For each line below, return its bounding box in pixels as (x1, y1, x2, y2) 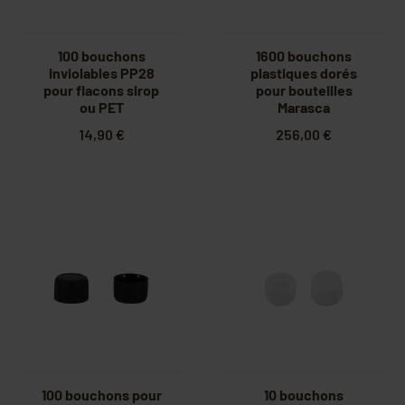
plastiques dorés (250, 64, 357, 82)
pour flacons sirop (43, 81, 159, 99)
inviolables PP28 (48, 64, 155, 82)
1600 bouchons (256, 47, 352, 65)
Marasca (278, 99, 330, 117)
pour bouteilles (255, 81, 353, 99)
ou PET (79, 99, 124, 117)
